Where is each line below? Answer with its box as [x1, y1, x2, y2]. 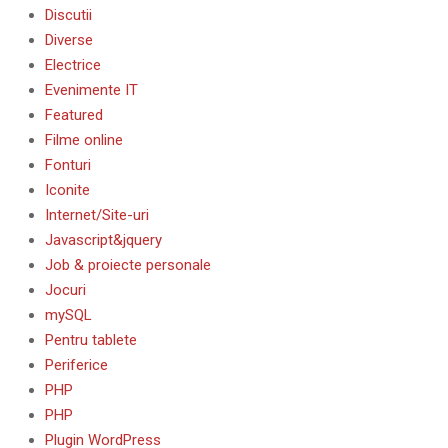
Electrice [45, 55, 101, 74]
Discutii [45, 5, 92, 24]
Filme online [45, 130, 123, 149]
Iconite [45, 180, 90, 199]
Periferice [45, 355, 108, 374]
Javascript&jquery [45, 230, 162, 249]
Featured [45, 105, 103, 124]
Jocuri [45, 280, 86, 299]
